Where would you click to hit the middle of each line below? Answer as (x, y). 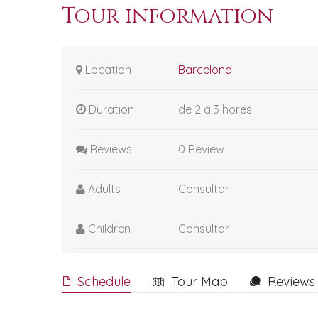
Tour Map (199, 281)
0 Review (201, 149)
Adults (103, 189)
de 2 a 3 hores (215, 109)
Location (107, 70)
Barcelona (205, 70)
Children (108, 229)
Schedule (104, 281)
